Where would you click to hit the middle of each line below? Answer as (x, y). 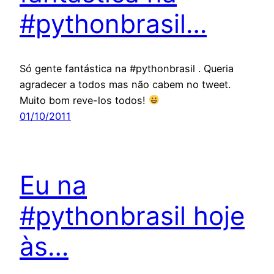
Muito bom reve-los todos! (84, 100)
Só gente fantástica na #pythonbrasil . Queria (127, 68)
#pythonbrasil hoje (132, 215)
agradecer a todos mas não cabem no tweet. (125, 84)
